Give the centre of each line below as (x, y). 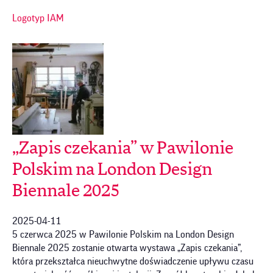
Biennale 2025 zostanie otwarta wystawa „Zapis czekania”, (127, 248)
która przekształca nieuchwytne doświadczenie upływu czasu (133, 261)
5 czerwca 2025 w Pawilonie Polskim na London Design (123, 234)
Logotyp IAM (38, 18)
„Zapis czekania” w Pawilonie (123, 148)
